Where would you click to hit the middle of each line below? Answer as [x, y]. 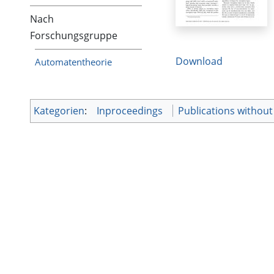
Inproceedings [130, 111]
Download [199, 61]
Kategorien [59, 111]
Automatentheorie [74, 62]
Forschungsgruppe [74, 36]
